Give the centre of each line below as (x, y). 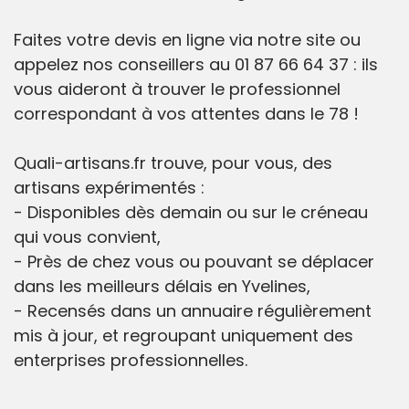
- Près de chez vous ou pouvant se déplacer (194, 262)
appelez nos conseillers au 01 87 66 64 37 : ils (196, 65)
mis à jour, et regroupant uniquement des (184, 336)
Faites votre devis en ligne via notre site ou (187, 40)
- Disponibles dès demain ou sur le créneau (191, 213)
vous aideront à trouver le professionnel (177, 89)
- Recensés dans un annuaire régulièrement (193, 311)
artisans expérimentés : (109, 188)
